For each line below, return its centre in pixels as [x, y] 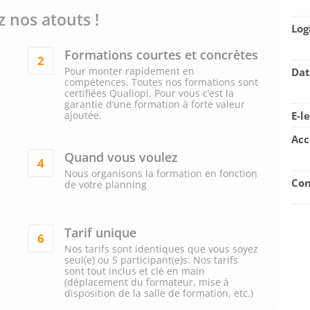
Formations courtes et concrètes [162, 55]
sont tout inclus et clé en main [135, 271]
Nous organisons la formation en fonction [161, 174]
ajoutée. [83, 116]
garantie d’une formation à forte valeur [155, 104]
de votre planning [106, 185]
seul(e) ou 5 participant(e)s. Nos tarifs [152, 260]
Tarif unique [101, 232]
